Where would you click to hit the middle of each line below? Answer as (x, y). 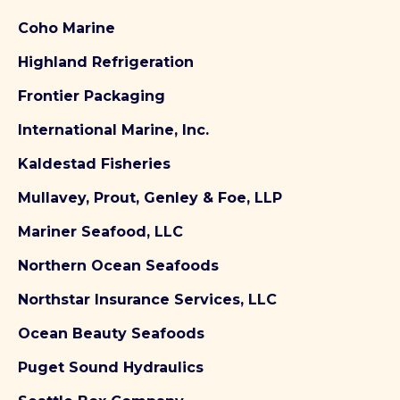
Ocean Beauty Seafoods (111, 333)
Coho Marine (67, 28)
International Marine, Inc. (113, 130)
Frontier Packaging (92, 96)
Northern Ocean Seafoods (118, 266)
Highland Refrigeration (106, 62)
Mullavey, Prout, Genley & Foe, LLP (150, 198)
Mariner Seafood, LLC (100, 232)
